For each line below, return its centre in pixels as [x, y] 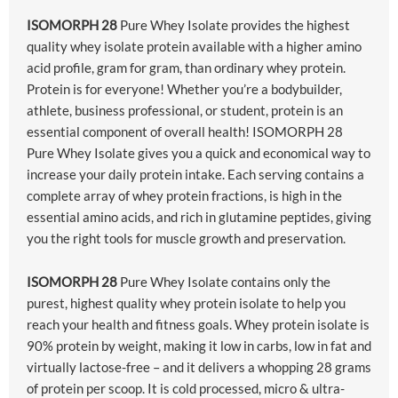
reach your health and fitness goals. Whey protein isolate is [198, 325]
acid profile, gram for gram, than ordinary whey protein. [186, 68]
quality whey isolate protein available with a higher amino [194, 47]
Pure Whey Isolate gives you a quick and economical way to [199, 153]
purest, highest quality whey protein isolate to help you [186, 303]
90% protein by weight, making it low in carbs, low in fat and [199, 346]
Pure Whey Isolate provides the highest [234, 25]
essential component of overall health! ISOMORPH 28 [185, 132]
